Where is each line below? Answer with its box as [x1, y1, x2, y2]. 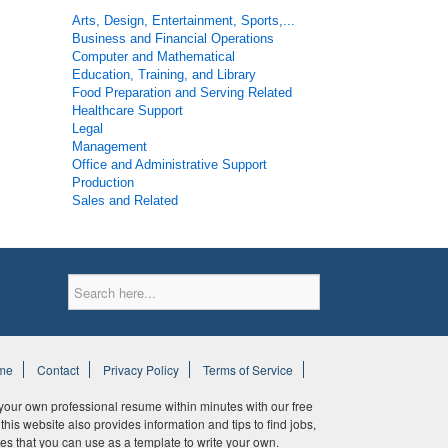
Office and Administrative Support [72, 157, 268, 172]
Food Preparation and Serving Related [72, 85, 293, 100]
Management [72, 139, 148, 154]
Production [72, 175, 135, 190]
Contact [37, 361, 79, 378]
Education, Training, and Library [72, 67, 257, 82]
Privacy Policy [103, 361, 179, 378]
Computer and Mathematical [72, 49, 236, 64]
